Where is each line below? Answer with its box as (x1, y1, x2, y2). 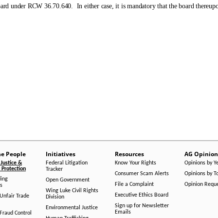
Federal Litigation (45, 160, 88, 166)
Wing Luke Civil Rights (45, 188, 98, 194)
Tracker (45, 166, 63, 172)
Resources (115, 150, 144, 158)
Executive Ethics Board (115, 192, 168, 198)
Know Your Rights (115, 160, 156, 166)
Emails (115, 209, 131, 215)
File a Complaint (115, 182, 154, 187)
